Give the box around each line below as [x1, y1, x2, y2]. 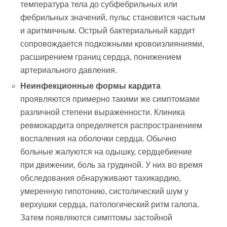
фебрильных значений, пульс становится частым [20, 13, 206, 22]
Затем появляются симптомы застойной [20, 213, 173, 222]
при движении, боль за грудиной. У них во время [20, 160, 203, 169]
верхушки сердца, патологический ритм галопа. [20, 200, 200, 209]
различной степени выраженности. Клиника [20, 107, 185, 117]
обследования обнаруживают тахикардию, [20, 173, 181, 182]
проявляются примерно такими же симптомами [20, 94, 200, 103]
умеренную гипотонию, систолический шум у [20, 186, 189, 196]
